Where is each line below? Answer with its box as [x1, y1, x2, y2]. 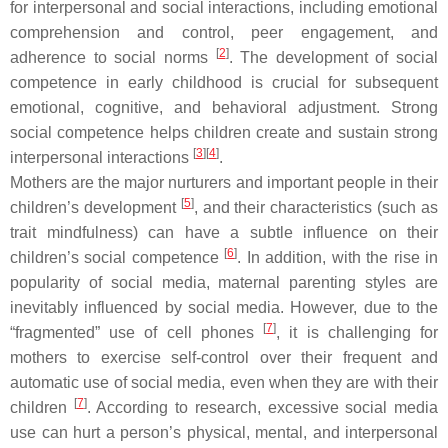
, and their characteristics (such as [193, 199, 439, 216]
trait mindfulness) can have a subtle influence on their [10, 224, 438, 241]
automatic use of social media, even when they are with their [10, 374, 438, 391]
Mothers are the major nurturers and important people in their [10, 174, 438, 191]
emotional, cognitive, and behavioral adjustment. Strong [10, 99, 438, 116]
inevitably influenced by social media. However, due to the [10, 299, 438, 316]
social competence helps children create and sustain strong [10, 124, 438, 141]
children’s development [10, 199, 181, 216]
